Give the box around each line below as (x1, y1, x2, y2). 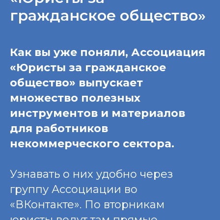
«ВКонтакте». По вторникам (10, 197, 165, 211)
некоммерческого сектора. (10, 137, 174, 150)
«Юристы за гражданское (10, 60, 166, 74)
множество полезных (10, 91, 140, 105)
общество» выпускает (10, 76, 143, 89)
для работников (10, 121, 108, 135)
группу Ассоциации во (10, 182, 137, 196)
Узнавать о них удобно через (10, 167, 173, 181)
